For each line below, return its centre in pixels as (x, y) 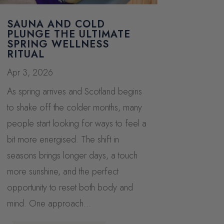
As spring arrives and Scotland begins (74, 91)
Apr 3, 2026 (30, 72)
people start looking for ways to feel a (76, 123)
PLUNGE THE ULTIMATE (68, 34)
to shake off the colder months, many (74, 107)
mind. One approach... (49, 203)
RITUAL (25, 54)
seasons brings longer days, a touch (72, 155)
